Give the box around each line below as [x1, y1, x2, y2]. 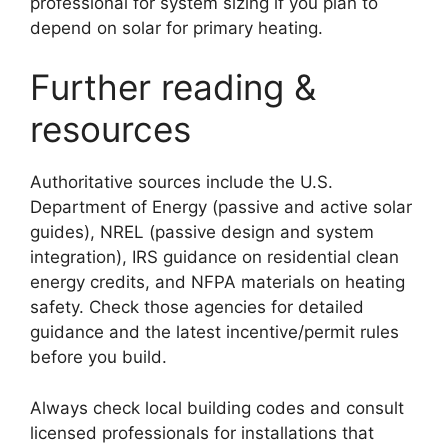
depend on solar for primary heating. [30, 17, 323, 38]
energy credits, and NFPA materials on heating [30, 272, 405, 293]
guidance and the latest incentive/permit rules [30, 322, 399, 343]
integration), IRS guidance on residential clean [30, 247, 399, 268]
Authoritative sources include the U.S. [30, 172, 333, 193]
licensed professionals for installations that [30, 422, 374, 443]
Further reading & [30, 66, 316, 109]
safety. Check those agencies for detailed [30, 297, 364, 318]
